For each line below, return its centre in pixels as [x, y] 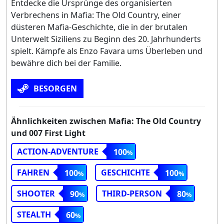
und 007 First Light [48, 133]
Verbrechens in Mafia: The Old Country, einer [96, 15]
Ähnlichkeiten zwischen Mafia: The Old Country [106, 121]
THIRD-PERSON [132, 194]
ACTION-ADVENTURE [58, 152]
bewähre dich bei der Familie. [66, 63]
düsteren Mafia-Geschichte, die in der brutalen [99, 27]
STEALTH [34, 215]
